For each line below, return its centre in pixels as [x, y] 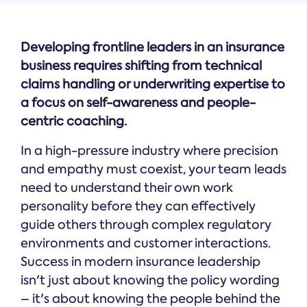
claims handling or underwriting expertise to [153, 84]
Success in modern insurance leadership [140, 261]
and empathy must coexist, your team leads [153, 169]
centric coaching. [74, 121]
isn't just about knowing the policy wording [150, 280]
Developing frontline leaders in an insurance [152, 47]
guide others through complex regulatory [146, 224]
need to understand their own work [127, 187]
